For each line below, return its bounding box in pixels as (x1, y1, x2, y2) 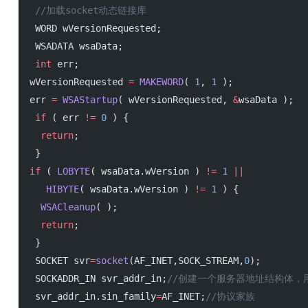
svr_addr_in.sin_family (35, 291, 156, 302)
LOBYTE (57, 166, 90, 177)
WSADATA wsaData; (35, 41, 123, 52)
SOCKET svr (35, 255, 90, 266)
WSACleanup (41, 201, 96, 212)
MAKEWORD (134, 76, 184, 87)
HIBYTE (46, 184, 79, 195)
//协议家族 (206, 291, 255, 302)
